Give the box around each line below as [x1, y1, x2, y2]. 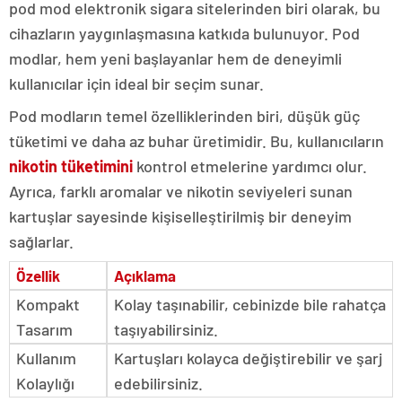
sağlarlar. [9, 232, 74, 251]
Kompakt [16, 294, 80, 314]
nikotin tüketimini [9, 156, 133, 176]
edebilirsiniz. [114, 373, 203, 393]
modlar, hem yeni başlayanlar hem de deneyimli [9, 48, 342, 68]
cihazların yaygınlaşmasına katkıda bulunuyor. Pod [9, 23, 360, 43]
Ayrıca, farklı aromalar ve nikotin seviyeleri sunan [9, 181, 353, 201]
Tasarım [16, 319, 73, 339]
